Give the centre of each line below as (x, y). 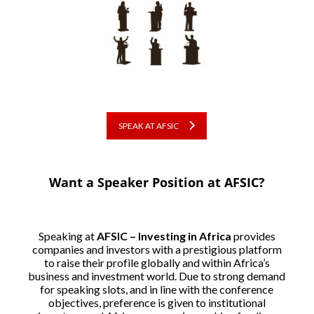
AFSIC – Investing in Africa (165, 235)
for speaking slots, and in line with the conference (157, 289)
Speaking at (67, 235)
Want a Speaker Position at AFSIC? (157, 182)
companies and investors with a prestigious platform (157, 249)
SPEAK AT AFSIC (149, 125)
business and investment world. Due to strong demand (157, 275)
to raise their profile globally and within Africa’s (157, 262)
